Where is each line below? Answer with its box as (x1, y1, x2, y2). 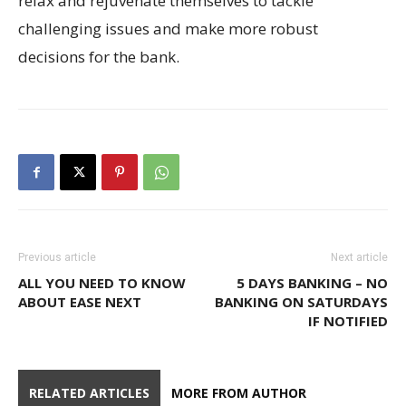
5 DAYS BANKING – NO (237, 274, 388, 292)
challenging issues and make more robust (18, 18, 318, 39)
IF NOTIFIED (308, 312, 388, 330)
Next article (331, 251, 388, 264)
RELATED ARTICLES (29, 384, 150, 401)
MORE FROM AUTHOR (171, 384, 306, 401)
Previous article (18, 251, 96, 264)
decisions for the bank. (18, 46, 179, 67)
